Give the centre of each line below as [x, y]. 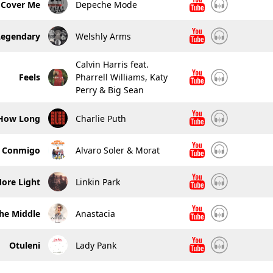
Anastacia [95, 213]
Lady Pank [96, 245]
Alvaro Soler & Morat [117, 150]
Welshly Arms [103, 36]
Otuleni [24, 245]
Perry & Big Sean [109, 90]
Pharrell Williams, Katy [121, 77]
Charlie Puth [101, 118]
